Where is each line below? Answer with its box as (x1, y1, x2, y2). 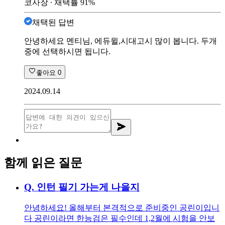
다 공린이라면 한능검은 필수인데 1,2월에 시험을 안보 (24, 214, 215, 223)
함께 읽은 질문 (4, 156, 82, 169)
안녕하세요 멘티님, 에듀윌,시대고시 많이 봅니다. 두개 (24, 36, 217, 45)
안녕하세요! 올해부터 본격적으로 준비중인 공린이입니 (24, 203, 219, 212)
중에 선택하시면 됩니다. (24, 47, 110, 56)
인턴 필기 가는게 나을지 (37, 181, 140, 192)
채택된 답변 (32, 18, 74, 27)
